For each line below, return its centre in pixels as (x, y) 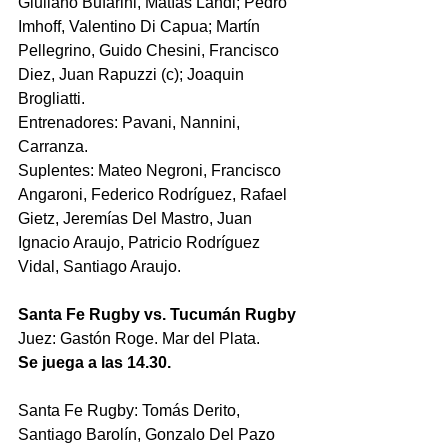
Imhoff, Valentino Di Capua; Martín (141, 26)
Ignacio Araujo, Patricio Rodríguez (141, 242)
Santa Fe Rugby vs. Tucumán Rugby (159, 314)
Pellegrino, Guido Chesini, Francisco (150, 50)
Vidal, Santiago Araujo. (99, 266)
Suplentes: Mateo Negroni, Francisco (151, 170)
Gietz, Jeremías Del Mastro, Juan (137, 218)
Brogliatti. (51, 98)
